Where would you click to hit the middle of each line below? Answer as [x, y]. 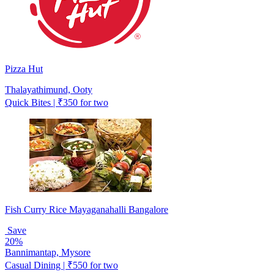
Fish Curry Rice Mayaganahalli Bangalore [87, 209]
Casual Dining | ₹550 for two [61, 265]
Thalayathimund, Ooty [49, 89]
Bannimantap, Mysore [48, 252]
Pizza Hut [24, 68]
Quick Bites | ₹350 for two [57, 102]
